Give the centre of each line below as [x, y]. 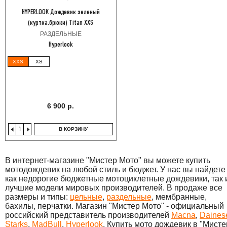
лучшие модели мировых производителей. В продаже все [114, 188]
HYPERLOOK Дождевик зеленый [61, 13]
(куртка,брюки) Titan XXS [61, 23]
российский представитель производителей [88, 215]
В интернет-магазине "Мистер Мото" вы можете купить [108, 161]
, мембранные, [179, 197]
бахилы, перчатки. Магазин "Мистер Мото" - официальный [115, 206]
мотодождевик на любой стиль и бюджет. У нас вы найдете [115, 170]
